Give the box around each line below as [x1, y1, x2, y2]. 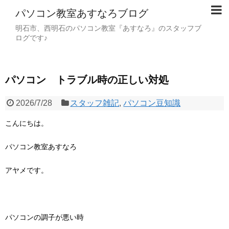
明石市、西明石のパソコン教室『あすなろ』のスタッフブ [15, 24, 201, 32]
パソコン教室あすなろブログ [15, 8, 148, 19]
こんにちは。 [5, 119, 48, 127]
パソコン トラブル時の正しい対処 [5, 74, 169, 85]
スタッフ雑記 [70, 99, 120, 107]
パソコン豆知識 [123, 99, 181, 107]
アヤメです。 [5, 166, 48, 174]
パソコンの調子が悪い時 [5, 213, 84, 221]
